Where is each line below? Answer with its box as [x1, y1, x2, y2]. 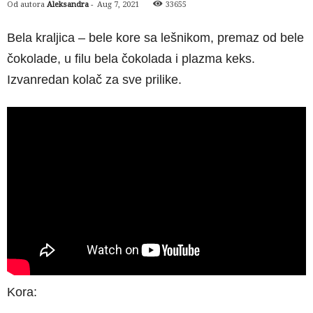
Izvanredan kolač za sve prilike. [7, 73, 182, 87]
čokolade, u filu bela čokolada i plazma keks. [7, 52, 255, 66]
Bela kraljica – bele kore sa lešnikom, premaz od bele [7, 31, 304, 45]
